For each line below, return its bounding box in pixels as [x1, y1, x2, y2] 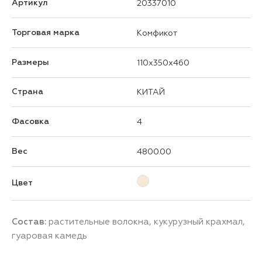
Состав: [12, 216, 49, 227]
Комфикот [137, 27, 177, 37]
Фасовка [12, 116, 49, 126]
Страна [12, 86, 43, 96]
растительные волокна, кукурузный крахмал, [49, 216, 245, 226]
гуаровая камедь [12, 230, 87, 240]
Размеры [12, 57, 49, 67]
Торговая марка [12, 27, 80, 37]
